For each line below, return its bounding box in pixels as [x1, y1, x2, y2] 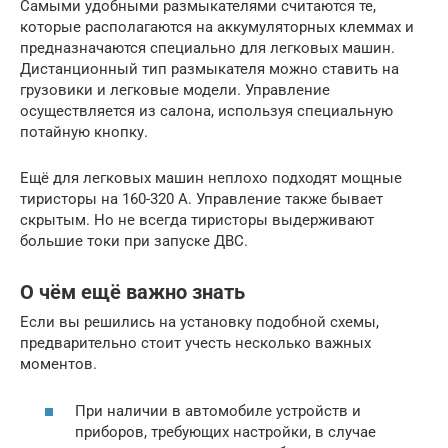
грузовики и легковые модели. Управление [20, 81, 330, 100]
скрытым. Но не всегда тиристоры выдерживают [20, 211, 374, 230]
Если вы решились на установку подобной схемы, [20, 313, 379, 332]
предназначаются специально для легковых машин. [20, 39, 395, 58]
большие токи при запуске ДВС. [20, 232, 248, 251]
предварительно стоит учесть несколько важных [20, 334, 371, 353]
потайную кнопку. [20, 123, 148, 142]
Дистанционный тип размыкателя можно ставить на [20, 60, 399, 79]
